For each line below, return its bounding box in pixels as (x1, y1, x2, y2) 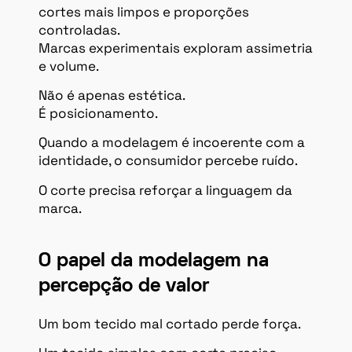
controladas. (38, 20, 120, 38)
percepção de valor (38, 277, 209, 295)
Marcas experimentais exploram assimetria (38, 38, 313, 57)
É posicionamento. (38, 104, 158, 122)
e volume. (38, 57, 99, 75)
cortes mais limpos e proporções (38, 2, 249, 20)
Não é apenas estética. (38, 86, 185, 104)
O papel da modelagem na (38, 251, 269, 270)
